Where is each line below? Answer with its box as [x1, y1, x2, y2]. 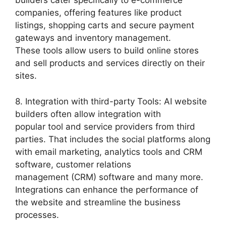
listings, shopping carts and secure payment [15, 20, 194, 31]
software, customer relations [15, 159, 131, 169]
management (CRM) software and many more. [15, 172, 203, 182]
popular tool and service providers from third [15, 121, 195, 132]
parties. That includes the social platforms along [15, 134, 210, 144]
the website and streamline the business [15, 197, 181, 207]
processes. [15, 209, 59, 220]
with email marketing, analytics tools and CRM [15, 146, 202, 157]
